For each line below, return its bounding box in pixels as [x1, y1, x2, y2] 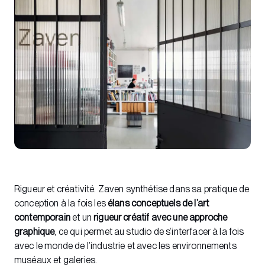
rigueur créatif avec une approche [93, 211, 228, 223]
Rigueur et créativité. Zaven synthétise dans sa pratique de [14, 183, 250, 195]
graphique [14, 225, 55, 237]
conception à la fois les [14, 197, 108, 209]
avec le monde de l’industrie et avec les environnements [14, 240, 237, 251]
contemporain [14, 211, 70, 223]
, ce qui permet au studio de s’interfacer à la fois [54, 225, 244, 237]
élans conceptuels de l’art [108, 197, 209, 209]
